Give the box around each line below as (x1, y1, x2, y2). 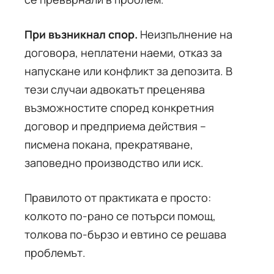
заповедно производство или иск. (24, 155, 204, 170)
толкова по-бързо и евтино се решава (24, 227, 226, 242)
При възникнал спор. (24, 27, 138, 42)
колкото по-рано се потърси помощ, (24, 209, 216, 223)
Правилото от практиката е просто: (24, 190, 211, 205)
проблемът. (24, 245, 86, 260)
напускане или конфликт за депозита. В (24, 64, 232, 78)
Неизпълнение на (138, 27, 232, 42)
